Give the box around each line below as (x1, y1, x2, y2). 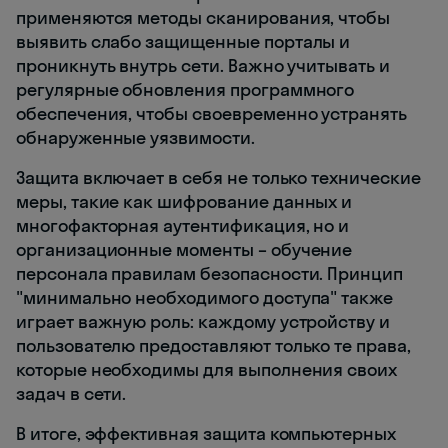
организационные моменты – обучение (16, 238, 353, 262)
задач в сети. (16, 382, 127, 406)
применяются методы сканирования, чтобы (16, 6, 391, 30)
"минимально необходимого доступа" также (16, 286, 394, 310)
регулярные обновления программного (16, 78, 355, 102)
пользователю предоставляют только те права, (16, 334, 411, 358)
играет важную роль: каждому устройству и (16, 310, 391, 334)
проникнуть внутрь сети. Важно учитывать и (16, 54, 390, 78)
